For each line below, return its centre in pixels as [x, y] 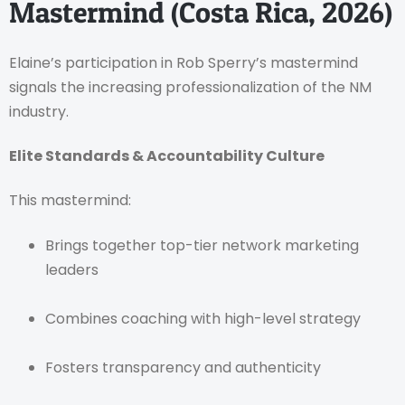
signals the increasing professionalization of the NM [190, 87]
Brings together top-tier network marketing [202, 245]
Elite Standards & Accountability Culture [167, 156]
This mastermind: [70, 201]
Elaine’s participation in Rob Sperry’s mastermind [184, 62]
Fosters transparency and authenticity [183, 367]
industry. [39, 111]
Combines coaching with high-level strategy [203, 318]
